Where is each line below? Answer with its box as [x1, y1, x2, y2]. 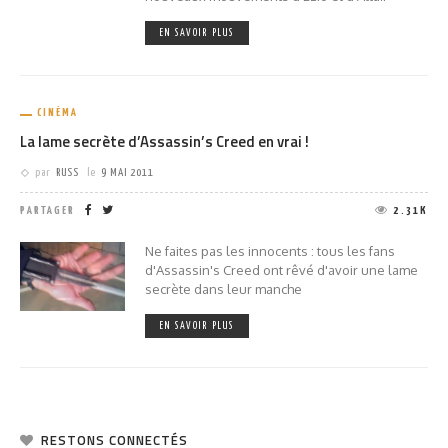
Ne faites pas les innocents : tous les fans [145, 243, 395, 260]
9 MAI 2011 [101, 167, 154, 179]
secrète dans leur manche [145, 281, 302, 298]
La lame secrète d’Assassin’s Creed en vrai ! [20, 130, 309, 154]
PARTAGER [20, 205, 75, 217]
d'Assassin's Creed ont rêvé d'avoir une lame [145, 262, 418, 279]
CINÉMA [37, 107, 78, 119]
